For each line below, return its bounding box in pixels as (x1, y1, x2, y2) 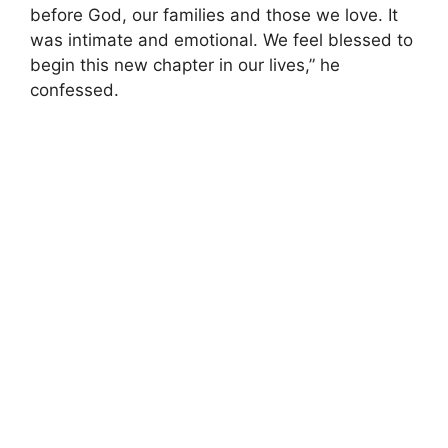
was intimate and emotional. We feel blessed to (30, 29, 413, 50)
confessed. (30, 79, 119, 100)
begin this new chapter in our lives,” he (30, 54, 340, 75)
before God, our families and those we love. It (30, 4, 398, 25)
